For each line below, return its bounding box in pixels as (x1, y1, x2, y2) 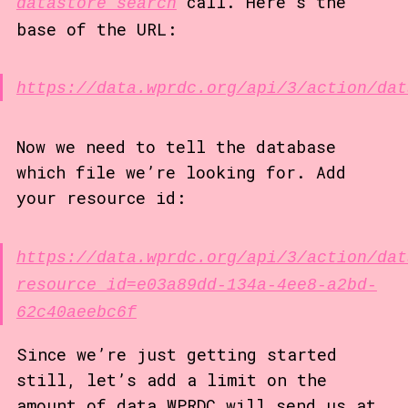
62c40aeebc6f (15, 303, 137, 322)
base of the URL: (15, 17, 177, 40)
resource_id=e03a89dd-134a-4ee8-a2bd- (15, 276, 377, 295)
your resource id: (15, 187, 186, 209)
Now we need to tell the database (15, 136, 336, 158)
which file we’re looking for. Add (15, 161, 346, 184)
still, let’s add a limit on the (15, 369, 327, 391)
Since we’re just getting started (15, 343, 337, 365)
